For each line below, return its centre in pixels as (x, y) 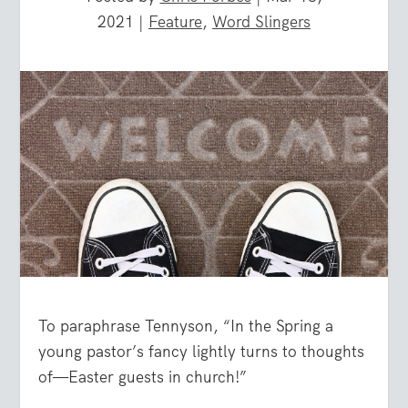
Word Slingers (261, 21)
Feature (175, 21)
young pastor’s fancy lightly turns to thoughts (202, 352)
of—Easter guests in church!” (143, 377)
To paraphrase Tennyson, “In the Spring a (186, 326)
